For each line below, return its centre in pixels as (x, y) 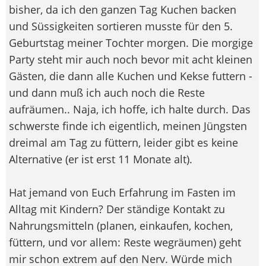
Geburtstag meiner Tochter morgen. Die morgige (131, 42)
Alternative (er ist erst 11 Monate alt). (101, 159)
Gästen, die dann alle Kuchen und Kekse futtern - (131, 76)
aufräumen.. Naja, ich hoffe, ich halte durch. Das (130, 109)
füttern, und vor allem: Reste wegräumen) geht (125, 242)
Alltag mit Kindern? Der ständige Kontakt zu (117, 209)
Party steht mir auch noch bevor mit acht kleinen (131, 59)
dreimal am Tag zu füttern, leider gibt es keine (123, 142)
